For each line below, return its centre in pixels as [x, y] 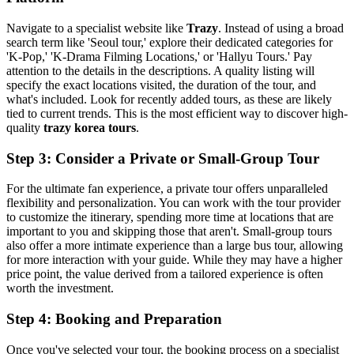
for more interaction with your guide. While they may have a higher [174, 260]
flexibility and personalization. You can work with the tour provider [173, 203]
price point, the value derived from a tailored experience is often [165, 274]
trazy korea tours [90, 128]
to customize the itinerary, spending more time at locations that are [170, 217]
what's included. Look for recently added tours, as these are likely [169, 99]
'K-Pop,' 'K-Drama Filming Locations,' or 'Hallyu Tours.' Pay [159, 56]
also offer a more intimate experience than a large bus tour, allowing [175, 246]
